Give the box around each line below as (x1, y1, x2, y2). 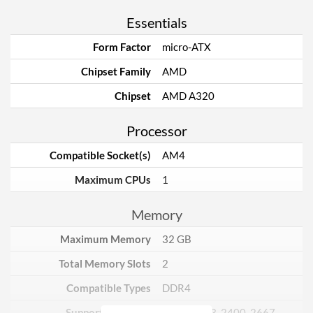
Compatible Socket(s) (50, 149, 151, 161)
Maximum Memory (60, 233, 151, 245)
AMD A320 (162, 89, 214, 102)
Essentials (126, 14, 187, 31)
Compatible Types (66, 282, 151, 294)
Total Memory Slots (59, 257, 151, 270)
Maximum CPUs (75, 173, 151, 186)
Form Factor (93, 41, 151, 53)
